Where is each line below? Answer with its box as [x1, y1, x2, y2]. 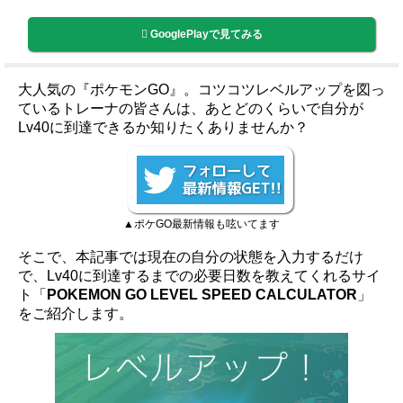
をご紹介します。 [18, 306, 133, 322]
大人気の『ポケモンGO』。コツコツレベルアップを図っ [18, 81, 385, 97]
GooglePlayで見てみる [147, 27, 263, 40]
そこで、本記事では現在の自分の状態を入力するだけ [18, 249, 363, 265]
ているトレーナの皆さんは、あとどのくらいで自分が [18, 100, 363, 116]
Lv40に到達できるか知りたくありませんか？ [18, 119, 309, 135]
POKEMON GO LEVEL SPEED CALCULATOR [47, 287, 357, 303]
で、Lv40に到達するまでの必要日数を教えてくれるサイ [18, 268, 381, 284]
